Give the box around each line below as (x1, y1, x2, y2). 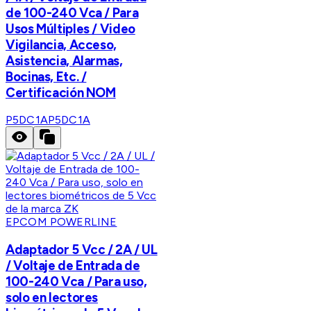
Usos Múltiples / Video (6, 20, 135, 37)
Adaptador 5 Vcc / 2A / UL (6, 242, 158, 258)
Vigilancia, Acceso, (6, 36, 117, 53)
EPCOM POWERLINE (6, 215, 117, 229)
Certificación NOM (6, 84, 116, 101)
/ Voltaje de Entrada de (6, 258, 140, 274)
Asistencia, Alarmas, (6, 52, 123, 69)
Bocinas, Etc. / (6, 68, 87, 85)
